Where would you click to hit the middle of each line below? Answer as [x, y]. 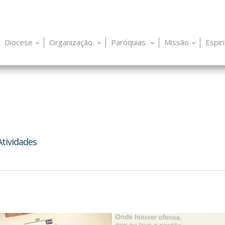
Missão [177, 42]
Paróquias [129, 42]
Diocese [19, 42]
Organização [72, 42]
